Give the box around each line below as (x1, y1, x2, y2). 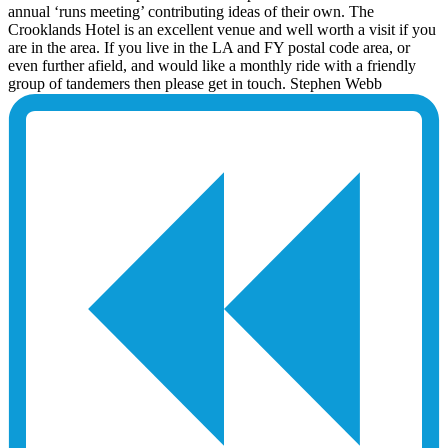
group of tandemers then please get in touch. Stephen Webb (8, 74, 382, 92)
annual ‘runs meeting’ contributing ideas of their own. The (8, 2, 374, 20)
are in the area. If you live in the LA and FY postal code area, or (8, 38, 410, 56)
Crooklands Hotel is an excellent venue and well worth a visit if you (8, 20, 436, 38)
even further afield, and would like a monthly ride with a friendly (8, 56, 416, 74)
